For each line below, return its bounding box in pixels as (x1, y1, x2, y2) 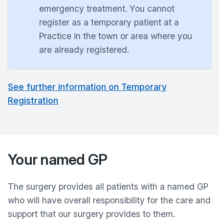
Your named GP (8, 151, 108, 168)
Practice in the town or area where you (39, 31, 192, 41)
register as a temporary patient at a (39, 17, 179, 27)
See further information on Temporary (8, 82, 167, 92)
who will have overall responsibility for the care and (8, 195, 211, 205)
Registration (8, 95, 58, 106)
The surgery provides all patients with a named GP (8, 181, 208, 192)
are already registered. (39, 44, 129, 55)
